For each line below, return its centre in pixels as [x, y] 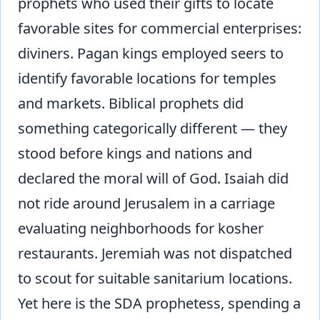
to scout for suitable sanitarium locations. [155, 279]
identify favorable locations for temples [147, 79]
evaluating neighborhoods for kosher [141, 229]
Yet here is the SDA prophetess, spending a [159, 304]
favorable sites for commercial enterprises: [160, 29]
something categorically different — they [152, 129]
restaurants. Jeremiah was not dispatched [155, 254]
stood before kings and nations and [135, 154]
